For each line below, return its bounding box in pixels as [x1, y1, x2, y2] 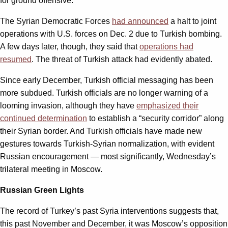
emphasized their [136, 101, 198, 110]
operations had [139, 42, 193, 51]
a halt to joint [168, 16, 216, 25]
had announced [112, 16, 168, 25]
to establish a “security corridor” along [87, 113, 224, 123]
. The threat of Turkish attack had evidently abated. [32, 54, 212, 64]
